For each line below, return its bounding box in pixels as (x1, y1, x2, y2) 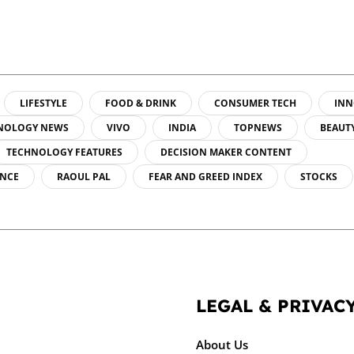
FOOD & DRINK (105, 96, 176, 110)
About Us (196, 336, 248, 352)
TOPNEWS (234, 120, 282, 134)
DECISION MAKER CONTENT (160, 145, 292, 159)
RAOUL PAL (57, 169, 111, 183)
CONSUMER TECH (214, 96, 296, 110)
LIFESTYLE (20, 96, 67, 110)
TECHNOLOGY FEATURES (6, 145, 122, 159)
